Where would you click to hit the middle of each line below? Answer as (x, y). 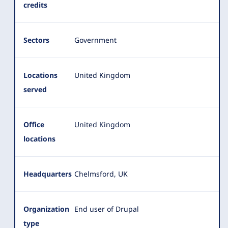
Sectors (36, 40)
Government (95, 40)
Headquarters (48, 174)
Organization (46, 209)
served (35, 89)
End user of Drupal (107, 209)
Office (34, 124)
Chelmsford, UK (101, 174)
